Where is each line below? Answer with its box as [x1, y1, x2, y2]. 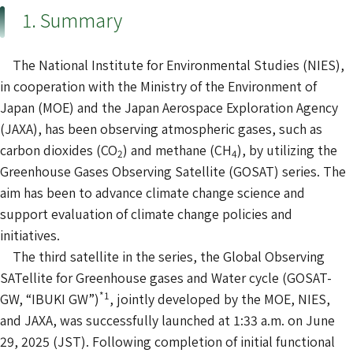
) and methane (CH [123, 140, 232, 159]
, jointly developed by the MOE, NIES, [110, 289, 330, 308]
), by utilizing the [237, 140, 337, 159]
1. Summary [22, 6, 122, 33]
